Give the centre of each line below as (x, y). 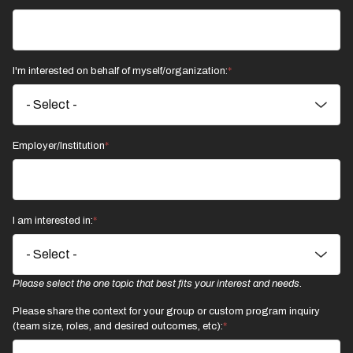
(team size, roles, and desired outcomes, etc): (118, 326)
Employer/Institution (59, 146)
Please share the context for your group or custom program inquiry (166, 311)
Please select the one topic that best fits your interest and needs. (159, 284)
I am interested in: (53, 221)
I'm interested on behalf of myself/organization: (120, 71)
